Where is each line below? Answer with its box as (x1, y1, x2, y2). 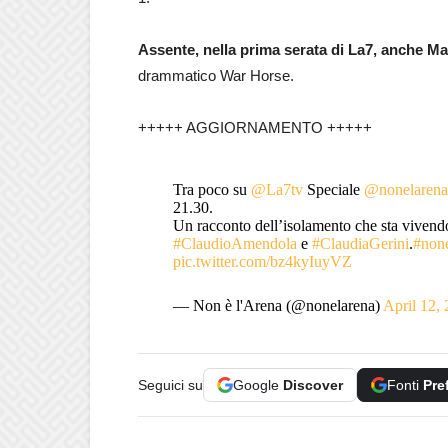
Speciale (302, 181, 364, 198)
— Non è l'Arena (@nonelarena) (172, 297, 383, 314)
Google (233, 377, 283, 393)
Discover (283, 377, 343, 393)
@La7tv (250, 181, 303, 198)
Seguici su (138, 377, 203, 393)
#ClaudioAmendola (172, 235, 297, 252)
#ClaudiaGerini (311, 235, 409, 252)
